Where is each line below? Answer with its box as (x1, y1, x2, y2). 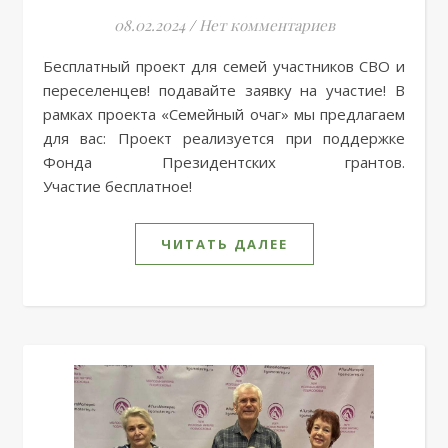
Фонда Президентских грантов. (43, 152, 405, 172)
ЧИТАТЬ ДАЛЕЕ (160, 235, 288, 253)
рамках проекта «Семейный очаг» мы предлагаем (43, 104, 405, 124)
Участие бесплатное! (43, 176, 192, 196)
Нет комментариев (198, 15, 335, 35)
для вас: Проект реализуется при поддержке (43, 128, 405, 148)
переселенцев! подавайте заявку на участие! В (43, 80, 405, 100)
